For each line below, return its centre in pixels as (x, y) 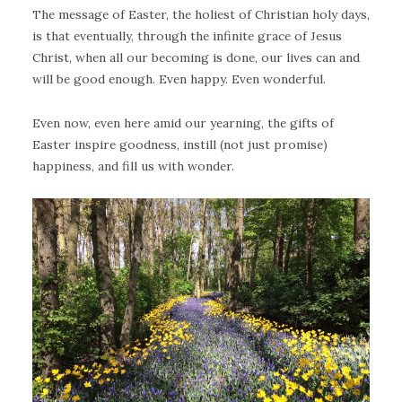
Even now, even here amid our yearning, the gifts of (183, 122)
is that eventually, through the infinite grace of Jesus (187, 36)
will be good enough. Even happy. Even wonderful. (179, 79)
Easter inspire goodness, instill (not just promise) (180, 144)
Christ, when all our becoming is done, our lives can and (196, 57)
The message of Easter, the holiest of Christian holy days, (201, 14)
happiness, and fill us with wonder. (133, 166)
